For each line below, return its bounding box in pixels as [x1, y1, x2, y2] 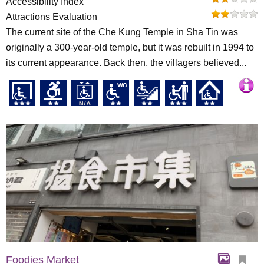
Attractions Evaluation [6, 12, 97, 22]
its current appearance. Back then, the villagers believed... [6, 58, 246, 68]
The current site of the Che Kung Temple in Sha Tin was [6, 27, 238, 37]
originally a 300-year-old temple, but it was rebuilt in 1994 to [6, 42, 254, 52]
